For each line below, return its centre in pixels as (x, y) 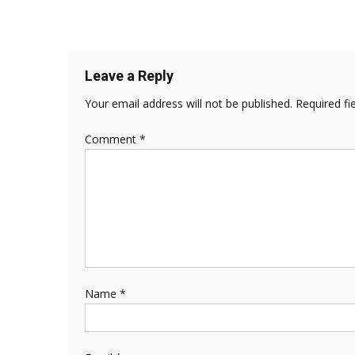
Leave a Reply (129, 76)
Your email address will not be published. (189, 103)
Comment (112, 139)
